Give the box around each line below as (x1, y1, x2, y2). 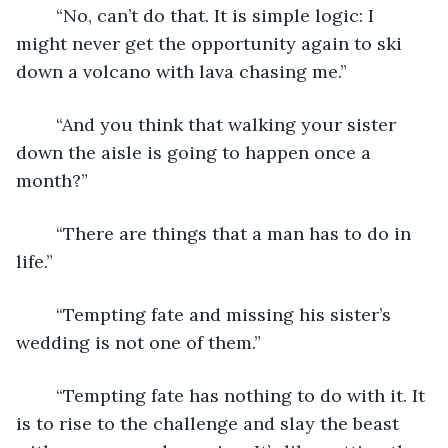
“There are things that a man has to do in (36, 221, 56, 245)
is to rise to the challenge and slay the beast (16, 411, 404, 435)
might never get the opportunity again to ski (16, 31, 407, 55)
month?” (16, 168, 88, 192)
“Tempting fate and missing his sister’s (36, 302, 56, 326)
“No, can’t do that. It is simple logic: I (36, 3, 56, 27)
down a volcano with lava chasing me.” (16, 59, 347, 83)
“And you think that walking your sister (36, 112, 56, 136)
